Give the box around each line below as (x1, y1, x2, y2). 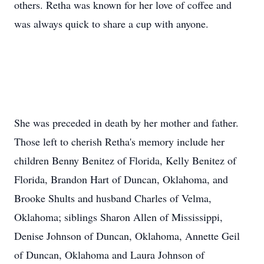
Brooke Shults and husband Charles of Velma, (14, 191, 212, 205)
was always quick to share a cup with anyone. (14, 16, 209, 31)
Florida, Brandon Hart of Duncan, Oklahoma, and (14, 172, 228, 186)
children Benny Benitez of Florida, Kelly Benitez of (14, 153, 236, 167)
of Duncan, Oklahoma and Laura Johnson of (14, 247, 204, 262)
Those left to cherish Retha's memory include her (14, 134, 225, 148)
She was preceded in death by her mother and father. (14, 115, 239, 130)
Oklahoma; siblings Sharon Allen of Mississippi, (14, 210, 223, 224)
